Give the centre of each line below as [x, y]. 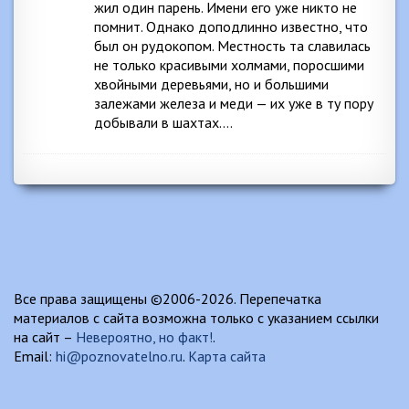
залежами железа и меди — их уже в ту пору [234, 103]
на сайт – [45, 337]
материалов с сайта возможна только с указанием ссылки [196, 318]
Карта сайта [227, 356]
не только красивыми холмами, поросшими [229, 65]
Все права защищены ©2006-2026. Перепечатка [168, 299]
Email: [35, 356]
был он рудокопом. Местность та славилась [232, 46]
